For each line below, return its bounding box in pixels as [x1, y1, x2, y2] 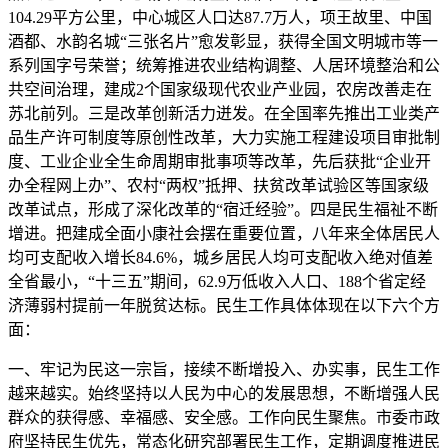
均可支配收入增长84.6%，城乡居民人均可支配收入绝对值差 [8, 249, 433, 266]
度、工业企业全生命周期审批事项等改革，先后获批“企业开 [8, 153, 431, 170]
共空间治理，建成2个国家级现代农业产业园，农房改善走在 [8, 81, 432, 98]
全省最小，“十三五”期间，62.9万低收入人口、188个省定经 [8, 273, 426, 290]
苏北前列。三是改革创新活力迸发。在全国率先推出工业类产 [8, 105, 440, 122]
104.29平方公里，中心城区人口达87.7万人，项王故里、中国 [8, 9, 432, 26]
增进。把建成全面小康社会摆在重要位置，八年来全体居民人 [8, 225, 440, 242]
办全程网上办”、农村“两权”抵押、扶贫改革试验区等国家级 [8, 177, 429, 194]
